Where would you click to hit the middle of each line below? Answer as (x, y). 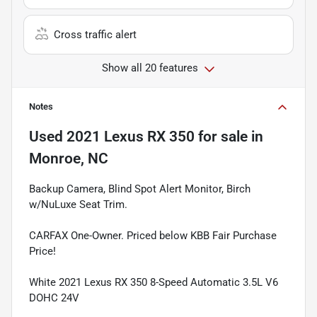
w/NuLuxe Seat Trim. (78, 204)
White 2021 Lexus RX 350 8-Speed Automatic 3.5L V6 (154, 282)
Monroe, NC (69, 158)
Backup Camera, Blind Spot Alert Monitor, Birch (140, 189)
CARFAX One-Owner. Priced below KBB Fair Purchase (153, 235)
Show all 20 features (150, 68)
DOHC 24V (54, 298)
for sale (221, 136)
